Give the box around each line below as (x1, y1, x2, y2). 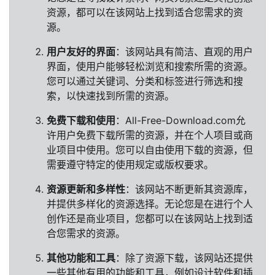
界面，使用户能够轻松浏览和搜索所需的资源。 (47, 60, 253, 72)
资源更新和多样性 (47, 183, 125, 195)
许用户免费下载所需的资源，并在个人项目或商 (47, 129, 253, 141)
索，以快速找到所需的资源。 (47, 90, 174, 102)
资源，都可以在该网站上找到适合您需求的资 (47, 6, 243, 18)
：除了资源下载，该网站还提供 (115, 252, 253, 264)
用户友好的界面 (47, 45, 115, 58)
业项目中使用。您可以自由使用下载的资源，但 (47, 144, 253, 156)
